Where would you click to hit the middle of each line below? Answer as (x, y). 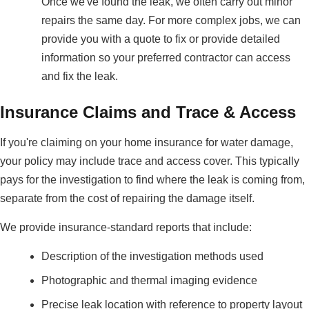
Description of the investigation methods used (152, 257)
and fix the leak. (80, 77)
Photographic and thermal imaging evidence (149, 281)
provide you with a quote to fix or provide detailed (161, 39)
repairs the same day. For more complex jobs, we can (171, 21)
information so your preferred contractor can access (166, 58)
